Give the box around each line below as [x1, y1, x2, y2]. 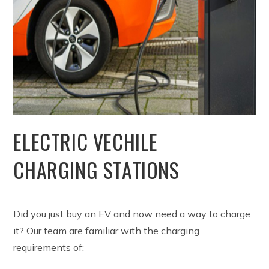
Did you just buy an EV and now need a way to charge [13, 207, 251, 220]
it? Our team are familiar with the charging [13, 224, 200, 237]
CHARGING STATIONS [13, 154, 180, 185]
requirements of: [13, 241, 85, 253]
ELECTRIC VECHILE [13, 125, 159, 157]
